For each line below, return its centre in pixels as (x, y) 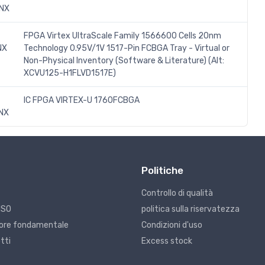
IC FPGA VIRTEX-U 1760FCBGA (82, 101)
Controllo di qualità (177, 193)
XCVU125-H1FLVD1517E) (70, 73)
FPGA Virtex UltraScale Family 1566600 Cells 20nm (122, 36)
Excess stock (167, 241)
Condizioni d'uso (172, 225)
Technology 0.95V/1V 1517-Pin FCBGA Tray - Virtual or (127, 49)
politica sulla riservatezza (190, 209)
